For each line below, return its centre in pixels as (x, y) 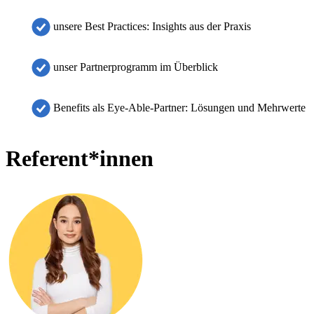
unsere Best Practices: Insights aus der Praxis (152, 26)
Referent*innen (80, 159)
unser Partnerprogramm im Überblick (136, 67)
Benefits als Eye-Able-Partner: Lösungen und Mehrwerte (179, 107)
